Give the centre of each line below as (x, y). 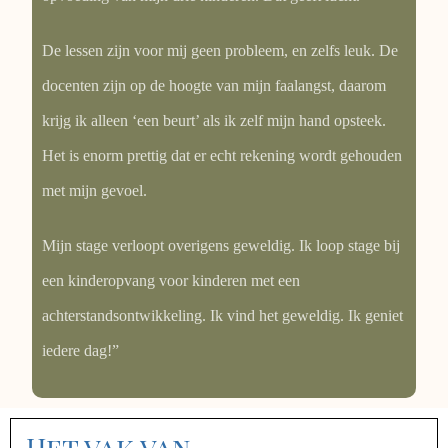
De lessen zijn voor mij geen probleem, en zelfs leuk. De (220, 50)
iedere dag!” (81, 350)
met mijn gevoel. (95, 190)
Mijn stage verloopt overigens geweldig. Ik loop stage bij (221, 245)
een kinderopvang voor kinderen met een (171, 280)
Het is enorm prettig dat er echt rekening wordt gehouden (222, 155)
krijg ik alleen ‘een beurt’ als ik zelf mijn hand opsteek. (214, 120)
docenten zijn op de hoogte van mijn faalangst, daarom (214, 85)
